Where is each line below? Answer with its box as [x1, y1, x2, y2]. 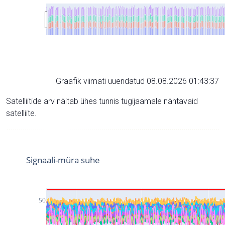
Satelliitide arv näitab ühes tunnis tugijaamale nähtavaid [6, 96, 198, 106]
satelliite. [6, 108, 37, 118]
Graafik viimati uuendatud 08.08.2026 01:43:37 [56, 76, 219, 86]
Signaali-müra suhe [26, 154, 100, 166]
